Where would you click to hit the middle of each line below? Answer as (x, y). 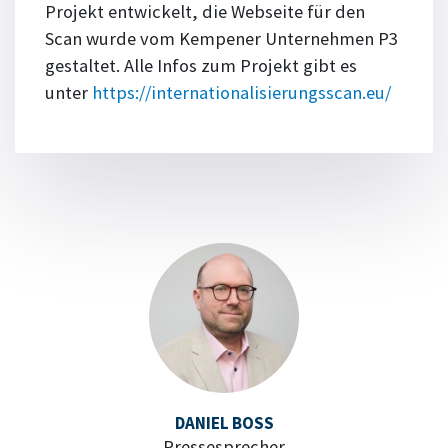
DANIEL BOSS (224, 423)
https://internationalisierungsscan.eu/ (241, 93)
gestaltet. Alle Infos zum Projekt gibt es (201, 66)
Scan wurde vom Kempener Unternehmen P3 (221, 39)
